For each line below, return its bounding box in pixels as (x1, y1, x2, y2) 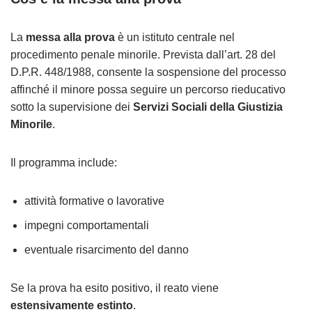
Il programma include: (10, 157, 117, 169)
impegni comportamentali (24, 219, 149, 231)
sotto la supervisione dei (10, 101, 133, 113)
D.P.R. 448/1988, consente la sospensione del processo (10, 66, 286, 78)
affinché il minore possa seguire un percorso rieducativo (10, 84, 286, 95)
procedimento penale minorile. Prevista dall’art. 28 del (10, 49, 276, 61)
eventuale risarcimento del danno (24, 244, 189, 256)
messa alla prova (26, 31, 115, 43)
